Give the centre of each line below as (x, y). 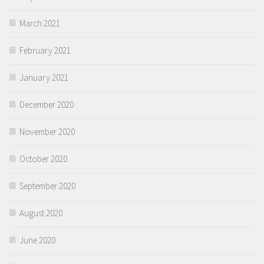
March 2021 (40, 23)
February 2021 (45, 50)
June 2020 (37, 240)
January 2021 (44, 77)
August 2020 (41, 213)
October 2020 (43, 159)
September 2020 (47, 186)
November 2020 (47, 131)
